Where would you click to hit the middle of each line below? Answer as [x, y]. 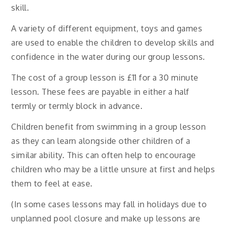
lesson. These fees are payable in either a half [100, 91]
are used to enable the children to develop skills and [113, 43]
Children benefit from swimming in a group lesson [109, 126]
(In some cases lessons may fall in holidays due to [109, 204]
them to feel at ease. [52, 183]
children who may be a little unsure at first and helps [113, 169]
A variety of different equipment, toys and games [107, 29]
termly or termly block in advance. [77, 106]
